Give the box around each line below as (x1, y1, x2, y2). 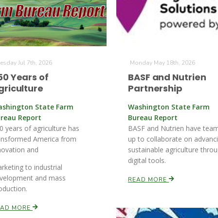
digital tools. (128, 156, 166, 165)
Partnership (128, 82, 182, 94)
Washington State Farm (128, 102, 210, 111)
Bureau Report (128, 113, 178, 122)
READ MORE (128, 176, 169, 183)
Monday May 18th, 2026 (130, 59, 195, 67)
